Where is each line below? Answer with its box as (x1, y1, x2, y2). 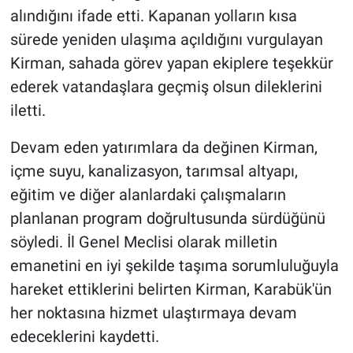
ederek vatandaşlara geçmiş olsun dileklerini (9, 77, 322, 97)
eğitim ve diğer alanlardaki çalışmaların (9, 185, 286, 205)
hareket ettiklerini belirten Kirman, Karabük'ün (9, 280, 332, 299)
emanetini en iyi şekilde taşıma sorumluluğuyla (9, 256, 339, 276)
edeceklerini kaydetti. (9, 327, 159, 347)
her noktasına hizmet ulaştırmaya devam (9, 303, 297, 323)
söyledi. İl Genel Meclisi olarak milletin (9, 232, 277, 252)
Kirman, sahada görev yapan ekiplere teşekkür (9, 54, 333, 73)
